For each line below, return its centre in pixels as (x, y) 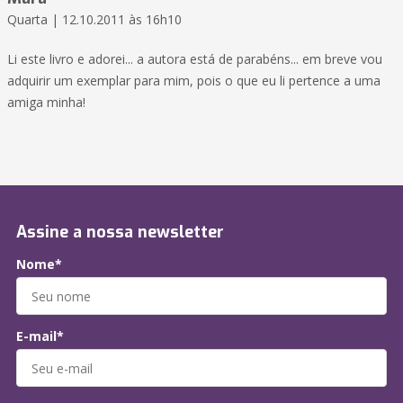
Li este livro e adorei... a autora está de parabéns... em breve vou (195, 59)
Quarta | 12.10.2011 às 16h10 (94, 20)
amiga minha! (46, 103)
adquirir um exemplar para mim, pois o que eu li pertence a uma (194, 81)
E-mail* (40, 336)
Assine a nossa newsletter (120, 233)
